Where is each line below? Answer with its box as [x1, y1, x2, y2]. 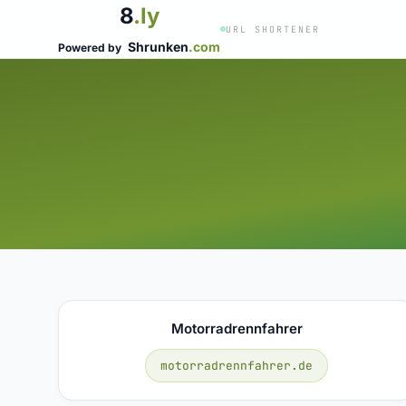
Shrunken [128, 39, 188, 54]
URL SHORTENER [226, 23, 320, 35]
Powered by [58, 41, 124, 54]
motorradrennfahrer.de [160, 357, 314, 373]
